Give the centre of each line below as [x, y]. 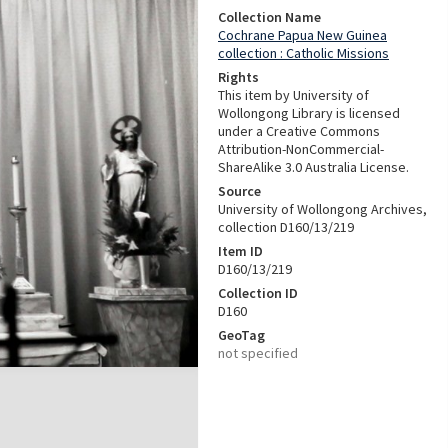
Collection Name [269, 17]
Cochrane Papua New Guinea [302, 35]
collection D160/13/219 [286, 227]
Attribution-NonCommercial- [301, 149]
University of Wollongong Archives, [322, 209]
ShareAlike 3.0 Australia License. [313, 167]
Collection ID [258, 293]
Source [239, 191]
